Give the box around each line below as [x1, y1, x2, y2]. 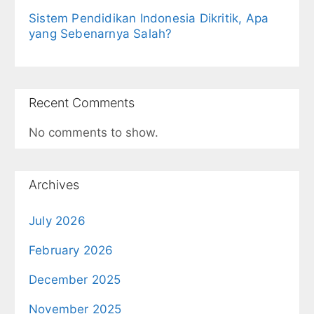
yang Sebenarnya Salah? [29, 26, 172, 41]
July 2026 [29, 213, 86, 228]
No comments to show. [29, 125, 158, 139]
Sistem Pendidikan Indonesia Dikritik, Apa [29, 11, 269, 25]
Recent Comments [29, 95, 135, 110]
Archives [29, 177, 79, 192]
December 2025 [29, 272, 121, 287]
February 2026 [29, 243, 114, 257]
